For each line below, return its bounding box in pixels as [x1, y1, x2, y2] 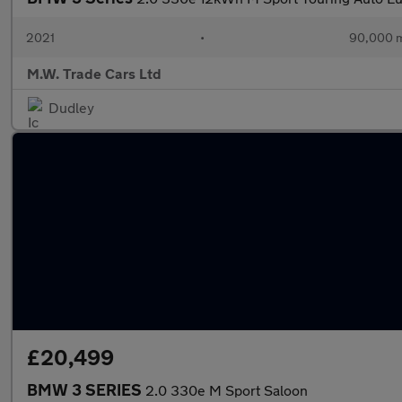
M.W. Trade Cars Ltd [27, 65, 162, 82]
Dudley [48, 99, 94, 116]
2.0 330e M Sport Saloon [145, 381, 308, 398]
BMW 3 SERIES [27, 380, 145, 399]
